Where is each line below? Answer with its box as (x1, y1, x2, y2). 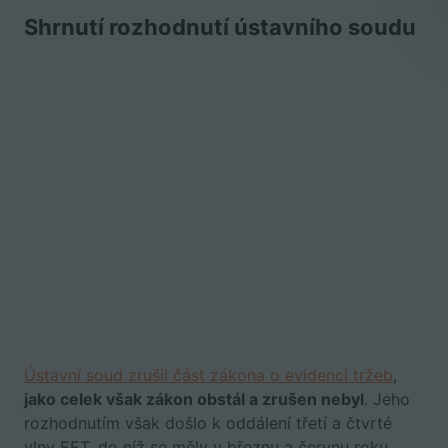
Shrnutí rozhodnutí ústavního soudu (24, 14, 416, 40)
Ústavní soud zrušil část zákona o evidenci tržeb (24, 365, 393, 385)
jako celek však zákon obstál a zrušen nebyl (24, 389, 364, 409)
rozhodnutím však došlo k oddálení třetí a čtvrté (24, 413, 392, 433)
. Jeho (364, 389, 410, 409)
